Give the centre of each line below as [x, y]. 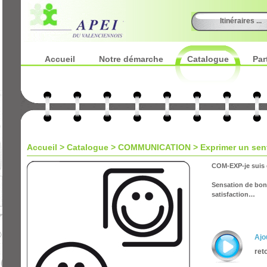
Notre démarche [131, 59]
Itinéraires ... [241, 21]
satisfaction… [233, 194]
